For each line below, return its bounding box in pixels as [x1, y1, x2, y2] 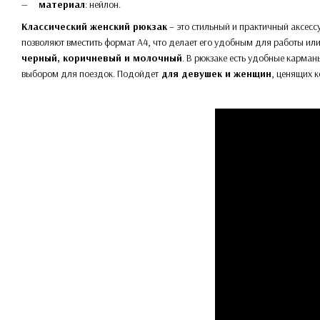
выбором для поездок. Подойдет [21, 66, 159, 80]
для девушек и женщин [159, 66, 271, 80]
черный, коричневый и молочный [21, 51, 182, 64]
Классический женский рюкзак [21, 19, 167, 33]
